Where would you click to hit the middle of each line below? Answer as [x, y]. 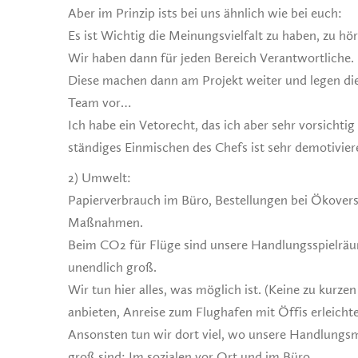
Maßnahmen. [105, 223]
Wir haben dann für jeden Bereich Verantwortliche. [211, 58]
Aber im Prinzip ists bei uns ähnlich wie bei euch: [205, 14]
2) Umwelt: [99, 178]
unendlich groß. [112, 268]
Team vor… [99, 103]
